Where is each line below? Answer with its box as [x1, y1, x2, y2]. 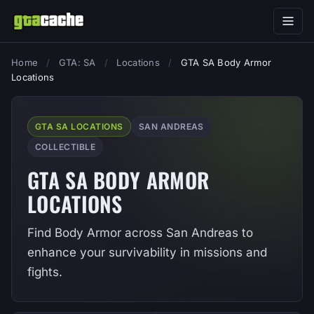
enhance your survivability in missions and [27, 245, 267, 259]
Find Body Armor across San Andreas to [27, 226, 253, 240]
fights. [27, 265, 62, 279]
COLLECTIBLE [35, 142, 96, 152]
